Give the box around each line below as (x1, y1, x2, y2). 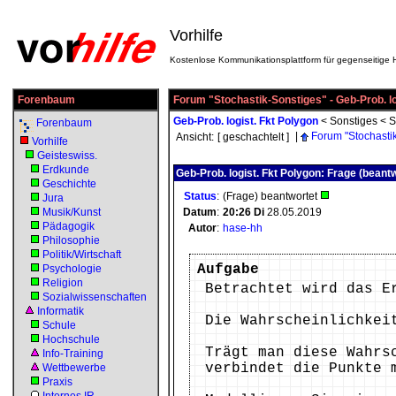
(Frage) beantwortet (223, 190, 320, 202)
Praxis (42, 376, 72, 388)
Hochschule (42, 333, 100, 346)
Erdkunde (42, 164, 89, 176)
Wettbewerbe (42, 362, 106, 374)
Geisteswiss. (37, 149, 97, 162)
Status (184, 190, 217, 202)
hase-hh (223, 222, 263, 234)
